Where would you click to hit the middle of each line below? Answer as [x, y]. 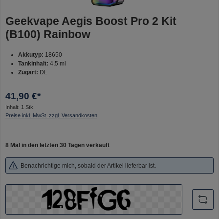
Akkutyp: [31, 55]
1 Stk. [28, 107]
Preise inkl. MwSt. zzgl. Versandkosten [51, 115]
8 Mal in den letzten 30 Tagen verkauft [57, 145]
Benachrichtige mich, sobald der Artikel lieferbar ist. [88, 165]
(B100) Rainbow [48, 34]
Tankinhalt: [33, 63]
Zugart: [28, 72]
